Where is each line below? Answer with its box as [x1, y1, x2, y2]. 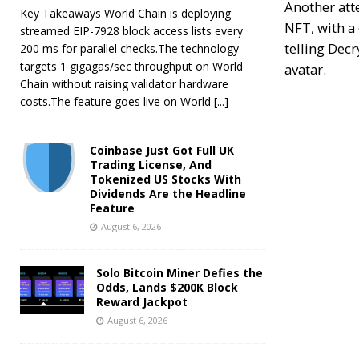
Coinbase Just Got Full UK [90, 142, 234, 158]
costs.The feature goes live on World [20, 93, 214, 109]
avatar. [284, 60, 326, 79]
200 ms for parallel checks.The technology [20, 40, 239, 56]
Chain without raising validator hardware [20, 75, 228, 91]
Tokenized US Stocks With [90, 171, 241, 187]
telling [284, 39, 328, 58]
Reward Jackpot [96, 293, 188, 309]
